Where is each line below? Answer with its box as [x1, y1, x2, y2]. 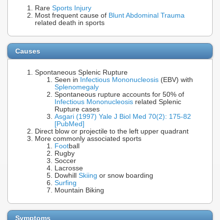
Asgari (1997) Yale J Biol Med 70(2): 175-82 [55, 112, 191, 120]
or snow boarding [97, 171, 153, 179]
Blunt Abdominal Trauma [109, 12, 185, 20]
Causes [15, 47, 40, 55]
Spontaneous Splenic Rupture [35, 68, 128, 76]
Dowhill [55, 171, 79, 179]
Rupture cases [55, 105, 100, 113]
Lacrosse [55, 164, 83, 172]
